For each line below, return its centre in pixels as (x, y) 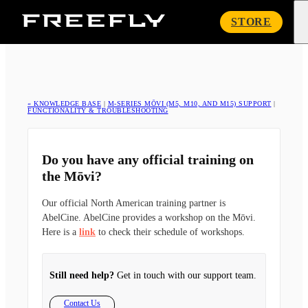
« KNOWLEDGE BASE (64, 103)
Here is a (60, 232)
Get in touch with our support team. (185, 276)
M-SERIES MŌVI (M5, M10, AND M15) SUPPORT (189, 103)
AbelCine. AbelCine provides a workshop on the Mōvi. (149, 218)
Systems (182, 32)
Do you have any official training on (148, 160)
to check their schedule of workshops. (170, 232)
